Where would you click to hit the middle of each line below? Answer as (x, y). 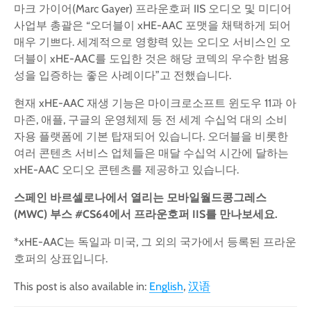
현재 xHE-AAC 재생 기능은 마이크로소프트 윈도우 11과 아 (155, 103)
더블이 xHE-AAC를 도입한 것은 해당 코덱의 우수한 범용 (152, 59)
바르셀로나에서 (89, 197)
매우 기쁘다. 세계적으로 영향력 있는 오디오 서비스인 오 (152, 42)
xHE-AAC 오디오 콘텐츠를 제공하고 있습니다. (126, 170)
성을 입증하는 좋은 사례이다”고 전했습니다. (123, 75)
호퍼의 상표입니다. (61, 259)
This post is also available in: (82, 286)
